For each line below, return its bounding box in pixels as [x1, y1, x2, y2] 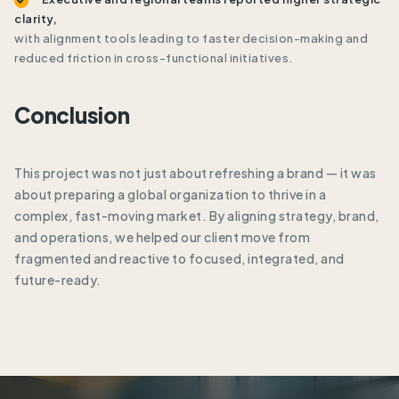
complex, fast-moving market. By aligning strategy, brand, [14, 207, 379, 224]
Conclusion [14, 101, 130, 128]
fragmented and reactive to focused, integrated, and [14, 249, 345, 266]
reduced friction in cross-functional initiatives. [14, 50, 293, 65]
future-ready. [14, 271, 102, 288]
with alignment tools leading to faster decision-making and [14, 30, 368, 45]
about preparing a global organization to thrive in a [14, 185, 326, 202]
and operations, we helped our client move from [14, 228, 310, 245]
